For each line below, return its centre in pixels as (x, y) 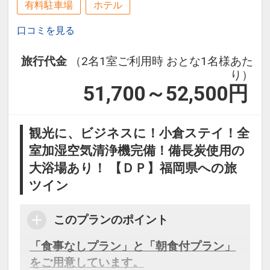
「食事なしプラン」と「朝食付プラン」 (133, 246)
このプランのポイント (111, 220)
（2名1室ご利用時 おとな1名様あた (162, 61)
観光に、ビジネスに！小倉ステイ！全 (140, 133)
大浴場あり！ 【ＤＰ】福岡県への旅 (133, 168)
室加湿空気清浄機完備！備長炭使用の (137, 151)
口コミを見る (46, 31)
